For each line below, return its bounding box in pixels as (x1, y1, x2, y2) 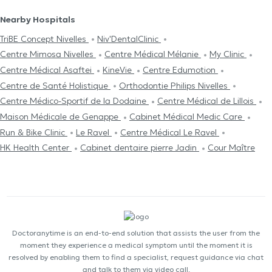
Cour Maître (208, 142, 255, 154)
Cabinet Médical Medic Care (129, 110, 245, 122)
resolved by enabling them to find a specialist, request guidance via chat (8, 252, 263, 262)
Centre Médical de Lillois (157, 95, 256, 107)
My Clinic (209, 49, 246, 60)
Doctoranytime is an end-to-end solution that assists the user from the (12, 228, 260, 237)
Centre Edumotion (143, 64, 218, 75)
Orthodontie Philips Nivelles (119, 80, 230, 91)
